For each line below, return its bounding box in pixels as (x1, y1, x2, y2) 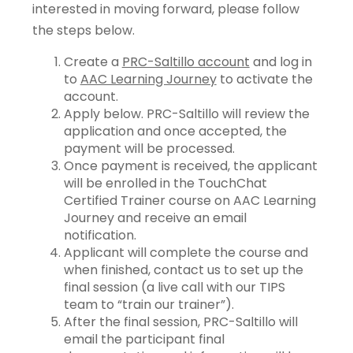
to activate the (216, 70, 313, 88)
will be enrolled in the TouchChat (63, 174, 267, 192)
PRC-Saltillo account (121, 53, 250, 71)
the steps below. (32, 21, 135, 39)
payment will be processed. (63, 139, 235, 158)
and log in (249, 53, 312, 71)
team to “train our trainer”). (63, 295, 234, 314)
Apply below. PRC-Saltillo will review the (63, 105, 310, 123)
